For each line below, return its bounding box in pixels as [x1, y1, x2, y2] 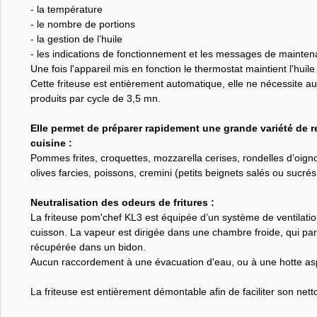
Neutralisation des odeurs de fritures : [30, 196, 214, 208]
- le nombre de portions [30, 18, 135, 30]
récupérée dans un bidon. [30, 241, 146, 253]
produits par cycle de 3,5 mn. [30, 92, 161, 104]
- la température [30, 3, 103, 15]
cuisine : [30, 137, 72, 149]
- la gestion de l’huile [30, 33, 122, 45]
